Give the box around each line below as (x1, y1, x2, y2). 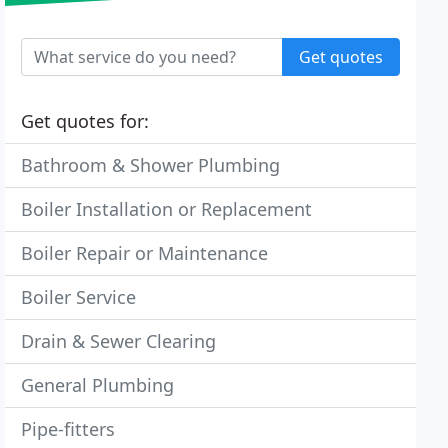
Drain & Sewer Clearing (21, 329, 217, 353)
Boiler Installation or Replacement (21, 197, 313, 221)
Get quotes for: (21, 109, 150, 133)
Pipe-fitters (21, 417, 116, 441)
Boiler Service (21, 285, 137, 309)
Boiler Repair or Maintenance (21, 241, 269, 265)
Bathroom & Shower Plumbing (21, 153, 281, 177)
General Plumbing (21, 373, 175, 397)
